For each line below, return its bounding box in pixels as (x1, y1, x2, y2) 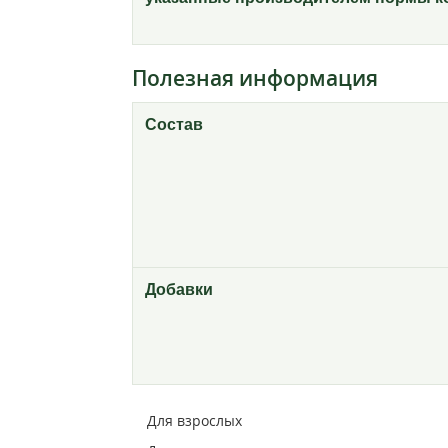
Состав (145, 116, 203, 134)
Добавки (145, 281, 213, 299)
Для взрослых (147, 411, 242, 431)
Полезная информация (132, 64, 378, 93)
